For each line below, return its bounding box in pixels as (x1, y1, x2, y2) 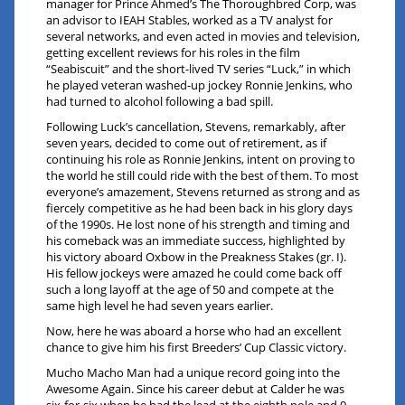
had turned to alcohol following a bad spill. (46, 93, 274, 110)
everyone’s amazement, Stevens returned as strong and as (46, 184, 361, 201)
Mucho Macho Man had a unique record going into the (46, 364, 341, 381)
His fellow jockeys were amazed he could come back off (46, 265, 343, 282)
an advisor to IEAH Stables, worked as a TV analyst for (46, 12, 334, 29)
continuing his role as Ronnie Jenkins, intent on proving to (46, 151, 356, 168)
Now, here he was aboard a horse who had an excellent (46, 323, 343, 340)
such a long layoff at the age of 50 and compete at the (46, 281, 334, 298)
